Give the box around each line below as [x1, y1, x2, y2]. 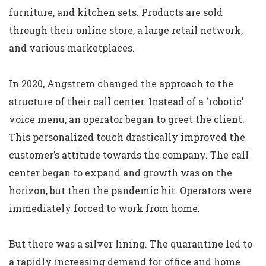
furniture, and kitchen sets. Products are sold [9, 6, 223, 18]
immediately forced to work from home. [9, 202, 200, 214]
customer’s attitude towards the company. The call [9, 148, 249, 161]
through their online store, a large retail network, [9, 24, 243, 36]
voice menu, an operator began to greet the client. [9, 113, 245, 125]
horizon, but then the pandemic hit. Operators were [9, 184, 252, 197]
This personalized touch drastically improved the [9, 131, 245, 143]
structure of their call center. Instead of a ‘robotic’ [9, 95, 243, 107]
